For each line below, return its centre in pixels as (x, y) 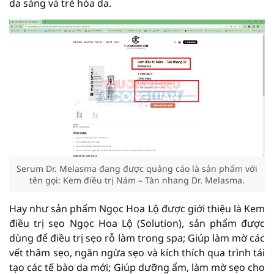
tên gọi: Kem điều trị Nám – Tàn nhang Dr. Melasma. (137, 180)
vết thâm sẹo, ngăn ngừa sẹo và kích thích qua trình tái (137, 253)
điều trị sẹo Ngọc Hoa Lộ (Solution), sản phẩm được (137, 224)
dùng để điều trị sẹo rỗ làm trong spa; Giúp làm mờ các (137, 238)
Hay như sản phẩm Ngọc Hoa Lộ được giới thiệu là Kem (137, 209)
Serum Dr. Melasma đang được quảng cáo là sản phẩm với (137, 169)
